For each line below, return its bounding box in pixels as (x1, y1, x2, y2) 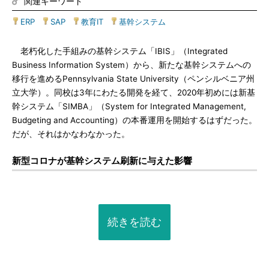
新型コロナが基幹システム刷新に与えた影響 (12, 155, 192, 166)
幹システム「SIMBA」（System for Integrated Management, (12, 101, 246, 111)
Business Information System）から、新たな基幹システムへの (12, 60, 251, 70)
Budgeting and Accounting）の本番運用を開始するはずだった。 (12, 115, 257, 125)
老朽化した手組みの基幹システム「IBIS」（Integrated (12, 46, 228, 56)
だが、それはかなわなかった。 (12, 129, 130, 139)
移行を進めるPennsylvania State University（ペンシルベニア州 (12, 74, 255, 83)
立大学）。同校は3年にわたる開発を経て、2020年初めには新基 (12, 88, 255, 97)
